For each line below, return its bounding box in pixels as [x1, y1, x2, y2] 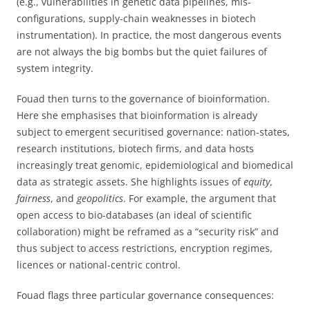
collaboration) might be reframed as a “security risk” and [17, 224, 279, 238]
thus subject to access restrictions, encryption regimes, [17, 241, 273, 255]
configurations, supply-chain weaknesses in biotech [17, 11, 256, 25]
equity [244, 174, 270, 188]
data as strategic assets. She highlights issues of [17, 174, 244, 188]
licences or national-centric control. [17, 257, 181, 271]
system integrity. [17, 61, 93, 75]
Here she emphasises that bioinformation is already [17, 108, 257, 122]
